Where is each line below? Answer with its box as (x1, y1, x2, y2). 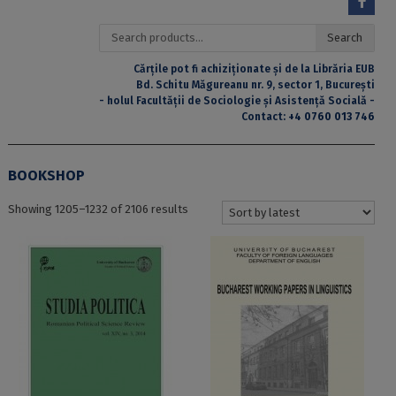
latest (187, 236, 218, 250)
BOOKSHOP (7, 166, 85, 184)
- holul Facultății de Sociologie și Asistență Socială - (99, 94, 376, 107)
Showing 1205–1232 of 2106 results (7, 202, 188, 216)
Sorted (187, 201, 223, 215)
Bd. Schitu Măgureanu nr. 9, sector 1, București (136, 78, 376, 91)
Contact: (241, 110, 289, 123)
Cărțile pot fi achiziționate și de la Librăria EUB (133, 62, 376, 75)
